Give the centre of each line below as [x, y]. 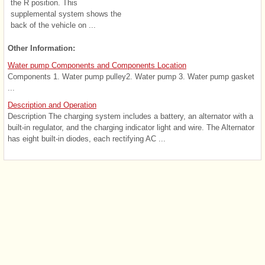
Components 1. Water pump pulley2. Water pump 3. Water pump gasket [131, 76]
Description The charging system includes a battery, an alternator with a [130, 116]
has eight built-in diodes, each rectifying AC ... [87, 138]
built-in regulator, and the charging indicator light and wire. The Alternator [131, 127]
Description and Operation [52, 105]
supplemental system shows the [66, 14]
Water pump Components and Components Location [97, 65]
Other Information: [41, 48]
